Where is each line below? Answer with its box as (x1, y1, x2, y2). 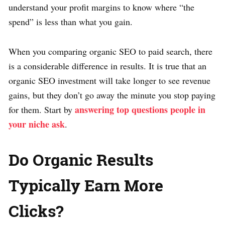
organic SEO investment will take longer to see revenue (9, 74, 210, 86)
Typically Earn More (9, 174, 163, 196)
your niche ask (9, 117, 65, 131)
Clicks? (9, 199, 63, 221)
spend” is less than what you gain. (9, 15, 133, 28)
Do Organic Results (9, 148, 153, 170)
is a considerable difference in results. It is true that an (9, 59, 206, 72)
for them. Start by (9, 103, 75, 116)
